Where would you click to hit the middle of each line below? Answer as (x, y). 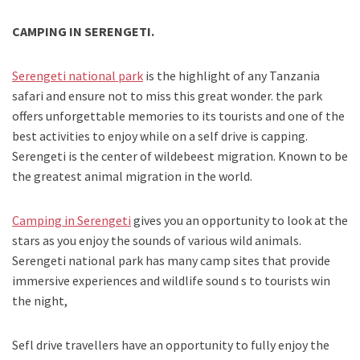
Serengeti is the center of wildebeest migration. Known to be (180, 156)
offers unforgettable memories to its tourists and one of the (178, 116)
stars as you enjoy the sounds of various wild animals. (157, 241)
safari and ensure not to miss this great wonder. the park (167, 96)
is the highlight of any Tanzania (231, 76)
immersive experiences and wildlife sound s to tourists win (171, 281)
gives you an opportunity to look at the (239, 221)
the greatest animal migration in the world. (132, 176)
